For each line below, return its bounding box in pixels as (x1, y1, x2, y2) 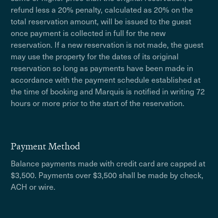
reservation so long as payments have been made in (11, 62, 194, 73)
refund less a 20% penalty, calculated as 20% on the (11, 3, 194, 15)
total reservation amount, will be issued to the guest (11, 15, 192, 27)
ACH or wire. (11, 181, 56, 192)
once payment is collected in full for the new (11, 27, 166, 38)
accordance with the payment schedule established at (11, 73, 201, 85)
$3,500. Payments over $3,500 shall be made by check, (11, 169, 204, 181)
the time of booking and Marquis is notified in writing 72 (11, 85, 205, 97)
